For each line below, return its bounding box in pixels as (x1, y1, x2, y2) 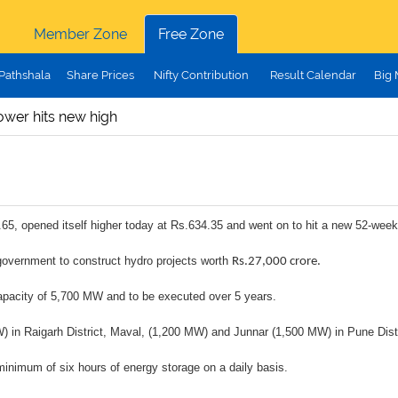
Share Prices (66, 68, 134, 82)
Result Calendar (269, 68, 356, 82)
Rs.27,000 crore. (232, 255, 321, 268)
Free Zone (157, 26, 224, 43)
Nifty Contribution (153, 68, 249, 82)
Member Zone (33, 26, 127, 43)
